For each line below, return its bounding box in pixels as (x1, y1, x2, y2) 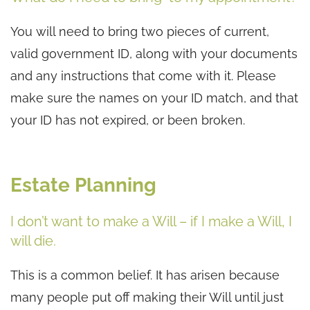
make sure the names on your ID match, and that (10, 90, 298, 105)
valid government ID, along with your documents (10, 46, 298, 61)
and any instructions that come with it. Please (10, 68, 276, 83)
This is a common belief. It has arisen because (10, 267, 280, 282)
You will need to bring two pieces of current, (10, 24, 269, 39)
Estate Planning (10, 173, 156, 197)
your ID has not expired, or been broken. (10, 112, 245, 127)
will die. (10, 232, 56, 249)
